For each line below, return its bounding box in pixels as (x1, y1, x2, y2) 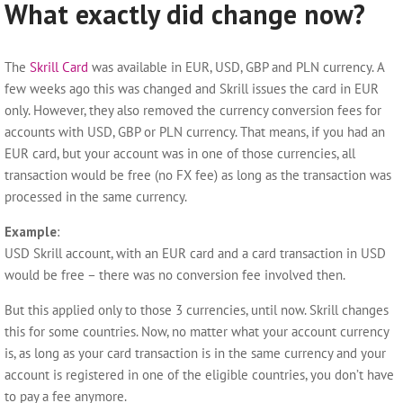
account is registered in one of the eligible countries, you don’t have (4, 366, 394, 383)
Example (4, 223, 57, 240)
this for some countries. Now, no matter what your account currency (4, 323, 389, 340)
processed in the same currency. (4, 188, 187, 205)
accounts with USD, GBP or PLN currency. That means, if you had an (4, 123, 385, 140)
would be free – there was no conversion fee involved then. (4, 266, 345, 283)
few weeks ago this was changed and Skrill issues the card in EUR (4, 80, 379, 97)
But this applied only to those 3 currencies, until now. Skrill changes (4, 301, 389, 318)
